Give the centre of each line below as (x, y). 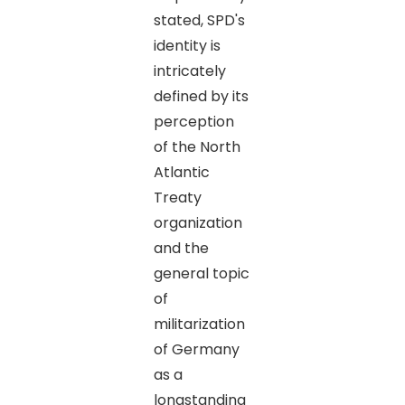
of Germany (196, 349)
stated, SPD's (199, 20)
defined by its (201, 96)
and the (181, 248)
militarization (199, 324)
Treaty (177, 197)
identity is (187, 45)
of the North (197, 146)
